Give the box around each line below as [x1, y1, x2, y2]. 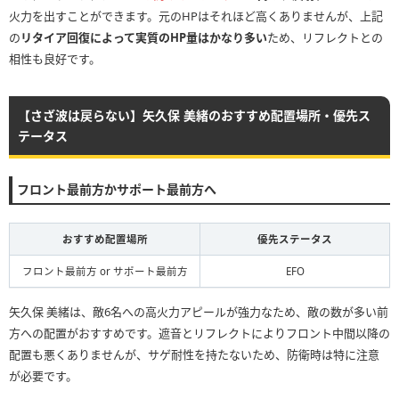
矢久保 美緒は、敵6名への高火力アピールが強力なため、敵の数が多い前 [9, 303, 388, 320]
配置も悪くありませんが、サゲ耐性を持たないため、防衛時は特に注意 [9, 346, 379, 362]
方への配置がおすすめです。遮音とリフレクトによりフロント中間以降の [9, 324, 390, 341]
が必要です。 [9, 367, 77, 384]
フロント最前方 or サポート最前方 [21, 264, 188, 278]
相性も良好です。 [9, 50, 101, 67]
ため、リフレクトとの [267, 28, 383, 45]
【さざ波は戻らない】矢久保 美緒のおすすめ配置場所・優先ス [18, 106, 370, 124]
